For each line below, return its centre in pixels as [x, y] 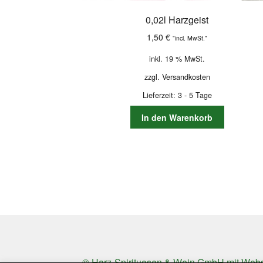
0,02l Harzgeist [177, 20]
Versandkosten [186, 77]
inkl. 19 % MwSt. [177, 58]
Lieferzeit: [160, 95]
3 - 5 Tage [195, 95]
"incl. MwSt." [190, 38]
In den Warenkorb [177, 117]
